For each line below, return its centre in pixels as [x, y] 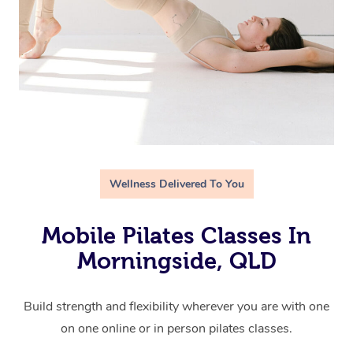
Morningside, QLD [176, 261]
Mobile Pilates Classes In [176, 236]
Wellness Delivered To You [176, 184]
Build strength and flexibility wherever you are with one [176, 307]
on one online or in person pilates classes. [176, 329]
